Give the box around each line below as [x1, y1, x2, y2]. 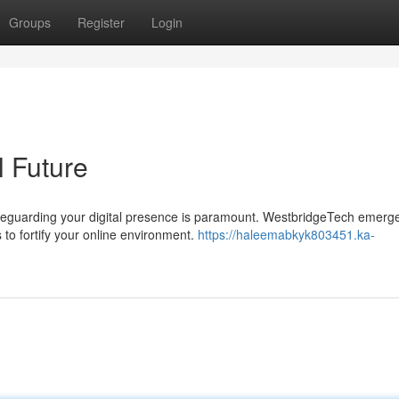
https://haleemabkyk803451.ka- [198, 225, 375, 243]
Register [77, 13, 125, 31]
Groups [9, 13, 51, 31]
